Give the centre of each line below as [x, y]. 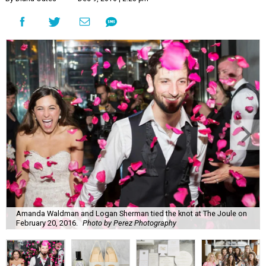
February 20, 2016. [47, 223]
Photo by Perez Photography [129, 223]
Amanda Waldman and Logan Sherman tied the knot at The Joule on [132, 213]
